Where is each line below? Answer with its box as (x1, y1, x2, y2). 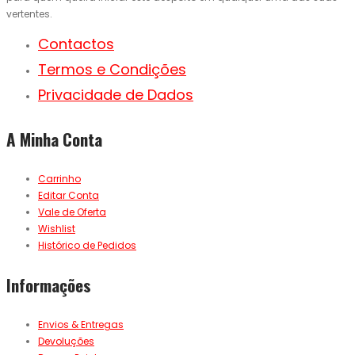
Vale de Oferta (38, 205, 106, 219)
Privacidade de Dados (38, 85, 193, 105)
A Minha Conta (6, 127, 102, 152)
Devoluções (38, 334, 94, 349)
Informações (6, 273, 91, 298)
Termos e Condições (38, 59, 186, 80)
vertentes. (6, 7, 52, 21)
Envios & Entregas (38, 318, 124, 332)
